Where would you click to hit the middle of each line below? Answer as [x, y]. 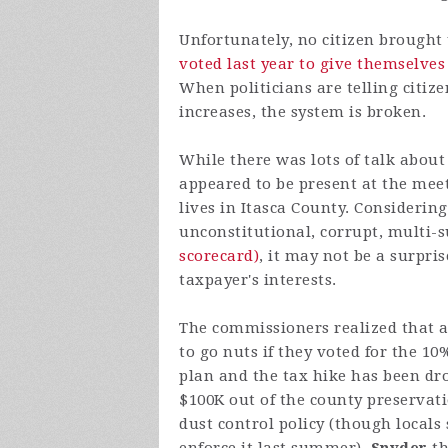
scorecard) [219, 256]
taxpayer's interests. [258, 280]
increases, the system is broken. [302, 112]
